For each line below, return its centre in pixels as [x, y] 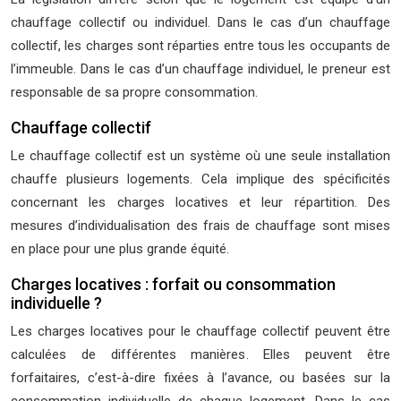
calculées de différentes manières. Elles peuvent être [200, 354]
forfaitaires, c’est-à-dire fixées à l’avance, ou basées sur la [200, 378]
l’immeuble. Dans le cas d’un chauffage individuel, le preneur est [200, 69]
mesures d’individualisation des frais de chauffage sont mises [200, 226]
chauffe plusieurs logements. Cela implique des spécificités [200, 179]
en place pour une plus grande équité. [120, 249]
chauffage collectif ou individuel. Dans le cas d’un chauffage [200, 22]
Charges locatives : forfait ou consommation [173, 284]
